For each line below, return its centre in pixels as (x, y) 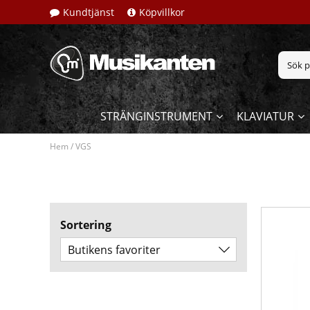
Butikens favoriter (114, 250)
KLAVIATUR (265, 117)
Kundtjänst (89, 12)
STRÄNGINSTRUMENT (156, 117)
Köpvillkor (162, 12)
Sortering (86, 225)
